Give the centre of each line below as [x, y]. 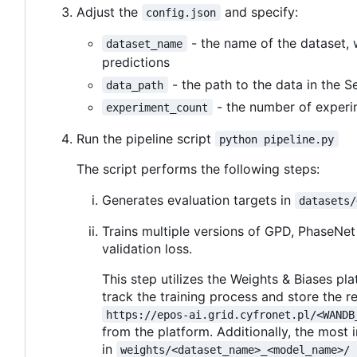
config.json [181, 12]
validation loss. [147, 248]
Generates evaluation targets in [198, 200]
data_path [135, 85]
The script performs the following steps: [198, 169]
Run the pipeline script [146, 138]
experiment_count [157, 107]
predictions [136, 62]
